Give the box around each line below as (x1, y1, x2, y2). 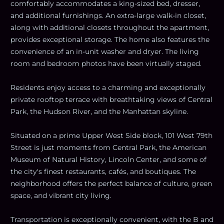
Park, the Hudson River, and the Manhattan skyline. (10, 106, 188, 116)
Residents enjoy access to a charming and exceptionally (10, 82, 205, 92)
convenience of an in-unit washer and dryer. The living (10, 46, 199, 56)
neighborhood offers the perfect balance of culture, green (10, 178, 212, 188)
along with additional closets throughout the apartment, (10, 22, 209, 32)
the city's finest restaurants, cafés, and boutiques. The (10, 166, 196, 176)
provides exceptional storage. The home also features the (10, 34, 209, 44)
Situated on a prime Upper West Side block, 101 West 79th (10, 130, 212, 140)
